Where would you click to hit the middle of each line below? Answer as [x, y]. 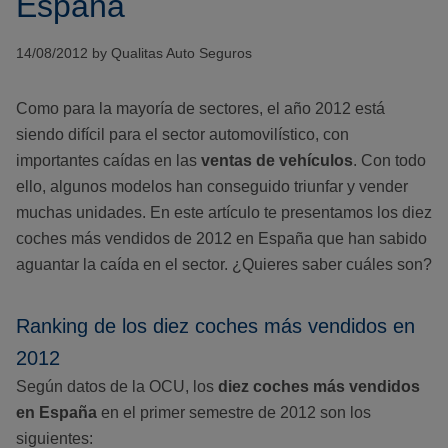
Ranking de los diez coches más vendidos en [215, 326]
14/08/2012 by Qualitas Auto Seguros [134, 53]
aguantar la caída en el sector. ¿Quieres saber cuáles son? [224, 265]
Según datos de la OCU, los [117, 387]
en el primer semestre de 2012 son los [234, 413]
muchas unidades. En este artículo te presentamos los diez [224, 213]
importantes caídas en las [108, 161]
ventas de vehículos [277, 161]
